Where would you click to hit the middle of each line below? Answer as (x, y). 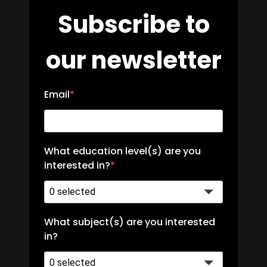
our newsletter (133, 60)
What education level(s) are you (122, 151)
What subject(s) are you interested (130, 222)
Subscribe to (133, 24)
